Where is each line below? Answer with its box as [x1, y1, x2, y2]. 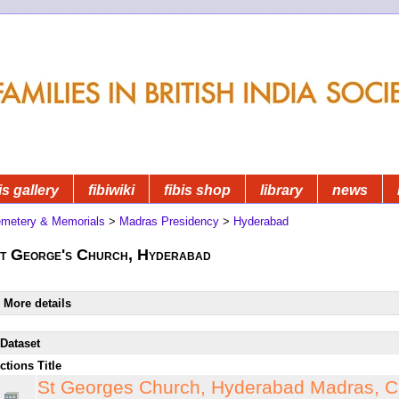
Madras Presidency [119, 214, 219, 228]
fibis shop [164, 182, 231, 198]
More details [4, 296, 71, 310]
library [260, 182, 303, 198]
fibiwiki [88, 182, 134, 198]
